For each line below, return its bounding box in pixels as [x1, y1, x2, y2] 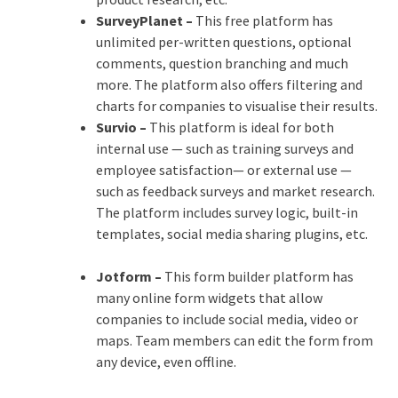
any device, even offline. [95, 352, 239, 370]
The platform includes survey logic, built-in [95, 203, 358, 221]
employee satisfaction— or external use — [95, 160, 352, 179]
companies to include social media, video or [95, 309, 358, 328]
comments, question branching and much [95, 53, 348, 72]
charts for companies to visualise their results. [95, 96, 378, 115]
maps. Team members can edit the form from [95, 330, 373, 349]
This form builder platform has [163, 267, 354, 285]
